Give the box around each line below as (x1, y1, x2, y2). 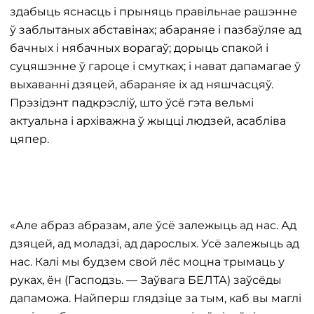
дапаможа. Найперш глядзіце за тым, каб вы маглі (10, 292, 301, 305)
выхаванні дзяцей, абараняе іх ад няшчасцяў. (10, 78, 273, 91)
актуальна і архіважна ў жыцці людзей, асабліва (10, 114, 286, 128)
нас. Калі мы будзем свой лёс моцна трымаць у (10, 255, 285, 268)
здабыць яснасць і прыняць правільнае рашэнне (10, 5, 297, 18)
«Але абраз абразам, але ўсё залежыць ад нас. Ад (10, 219, 296, 232)
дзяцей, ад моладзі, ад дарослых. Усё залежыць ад (10, 237, 299, 250)
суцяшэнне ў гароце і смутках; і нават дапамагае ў (10, 60, 301, 73)
